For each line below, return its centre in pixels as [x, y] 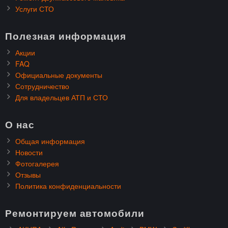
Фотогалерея [37, 163]
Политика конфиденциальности [68, 186]
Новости [29, 152]
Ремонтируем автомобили [75, 213]
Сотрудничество [42, 86]
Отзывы [28, 175]
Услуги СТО [35, 9]
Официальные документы [59, 75]
